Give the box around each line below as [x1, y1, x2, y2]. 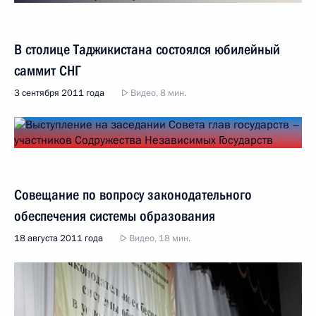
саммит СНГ [14, 61, 81, 79]
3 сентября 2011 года [14, 86, 104, 99]
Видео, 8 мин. [128, 86, 186, 99]
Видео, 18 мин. [127, 231, 190, 245]
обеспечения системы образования [14, 207, 215, 224]
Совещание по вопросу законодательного [14, 186, 252, 203]
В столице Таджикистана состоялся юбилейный [14, 40, 280, 58]
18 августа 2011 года [14, 231, 103, 245]
